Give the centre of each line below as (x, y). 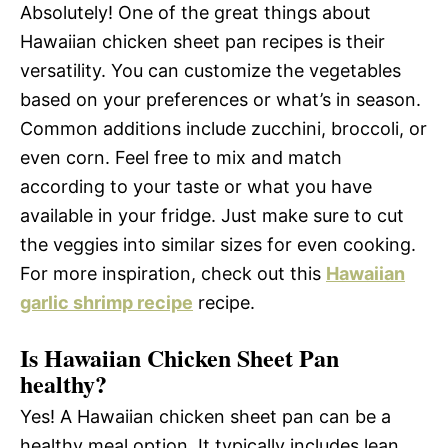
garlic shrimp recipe (106, 302)
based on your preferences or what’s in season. (220, 99)
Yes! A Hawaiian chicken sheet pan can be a (205, 416)
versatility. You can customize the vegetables (210, 70)
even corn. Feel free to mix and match (181, 157)
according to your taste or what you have (196, 186)
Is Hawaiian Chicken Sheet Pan (179, 357)
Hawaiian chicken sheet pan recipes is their (202, 41)
